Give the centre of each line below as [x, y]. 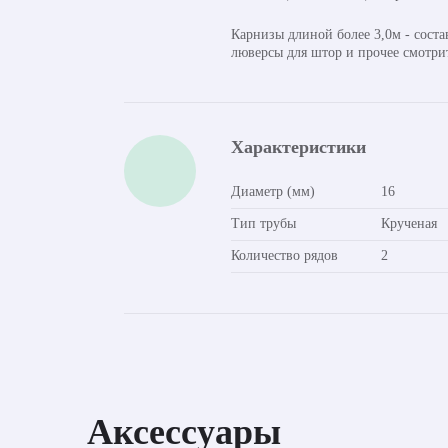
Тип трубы [263, 223]
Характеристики [298, 147]
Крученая [409, 223]
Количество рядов [284, 255]
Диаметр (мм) [273, 191]
